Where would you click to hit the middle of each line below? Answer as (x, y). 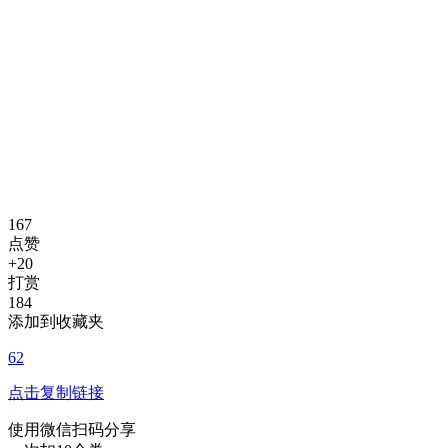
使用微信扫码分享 (72, 429)
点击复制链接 (56, 392)
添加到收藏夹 (56, 321)
